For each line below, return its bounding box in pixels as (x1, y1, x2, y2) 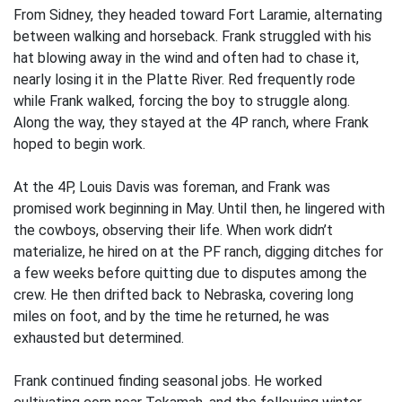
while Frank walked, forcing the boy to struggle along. (13, 92, 350, 109)
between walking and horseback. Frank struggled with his (13, 28, 371, 45)
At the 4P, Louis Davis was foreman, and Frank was (13, 179, 330, 196)
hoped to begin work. (13, 135, 145, 153)
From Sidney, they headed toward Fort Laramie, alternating (13, 6, 382, 23)
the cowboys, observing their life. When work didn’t (13, 222, 333, 239)
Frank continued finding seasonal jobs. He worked (13, 372, 322, 389)
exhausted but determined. (13, 329, 184, 346)
